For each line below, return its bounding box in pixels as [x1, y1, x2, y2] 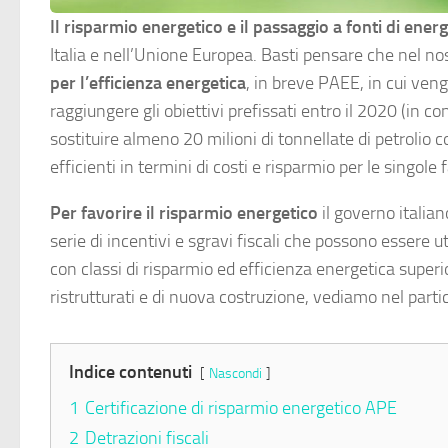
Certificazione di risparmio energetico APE [85, 397, 397, 420]
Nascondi [209, 365, 262, 383]
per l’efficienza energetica [50, 72, 246, 95]
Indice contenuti [69, 361, 192, 384]
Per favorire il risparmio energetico [50, 202, 318, 225]
